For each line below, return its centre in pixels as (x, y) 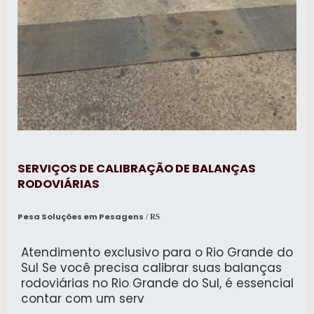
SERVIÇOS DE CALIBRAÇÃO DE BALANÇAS (137, 168)
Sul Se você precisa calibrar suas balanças (151, 267)
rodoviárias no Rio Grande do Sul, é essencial (157, 283)
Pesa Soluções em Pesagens (81, 217)
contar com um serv (83, 298)
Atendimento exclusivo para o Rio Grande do (157, 252)
